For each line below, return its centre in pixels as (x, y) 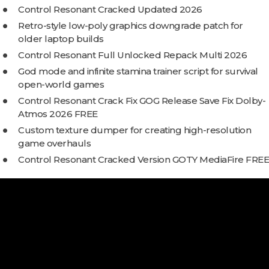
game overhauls (54, 143)
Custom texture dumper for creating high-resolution (134, 130)
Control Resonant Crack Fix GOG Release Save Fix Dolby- (142, 101)
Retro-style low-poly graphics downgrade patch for (131, 26)
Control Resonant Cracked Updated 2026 (110, 9)
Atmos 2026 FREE (58, 114)
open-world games (61, 84)
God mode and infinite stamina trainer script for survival (138, 71)
